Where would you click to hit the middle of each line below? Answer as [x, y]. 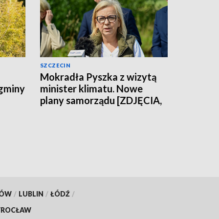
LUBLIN [31, 194]
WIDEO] [58, 112]
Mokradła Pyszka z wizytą [98, 77]
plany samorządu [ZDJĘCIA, [101, 100]
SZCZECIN [55, 65]
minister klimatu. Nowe [91, 88]
